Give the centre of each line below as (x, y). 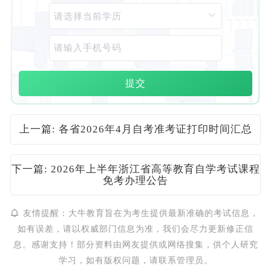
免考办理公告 (135, 181)
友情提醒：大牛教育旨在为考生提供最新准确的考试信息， (141, 213)
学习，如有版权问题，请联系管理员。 (135, 260)
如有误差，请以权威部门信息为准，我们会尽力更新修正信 (135, 229)
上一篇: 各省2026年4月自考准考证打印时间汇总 (135, 129)
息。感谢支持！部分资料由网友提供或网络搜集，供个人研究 (135, 245)
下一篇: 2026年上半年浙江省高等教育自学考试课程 (135, 169)
